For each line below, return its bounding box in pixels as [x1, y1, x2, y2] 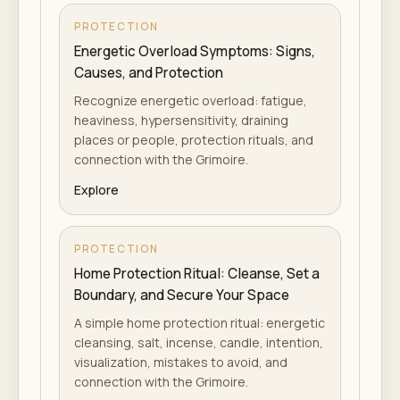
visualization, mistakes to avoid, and [74, 354, 287, 371]
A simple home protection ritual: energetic [74, 314, 325, 331]
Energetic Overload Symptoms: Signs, [74, 42, 315, 61]
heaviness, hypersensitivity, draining [74, 112, 288, 129]
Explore [74, 181, 119, 198]
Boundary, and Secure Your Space [74, 286, 289, 304]
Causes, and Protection [74, 63, 223, 82]
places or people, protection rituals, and [74, 131, 313, 148]
